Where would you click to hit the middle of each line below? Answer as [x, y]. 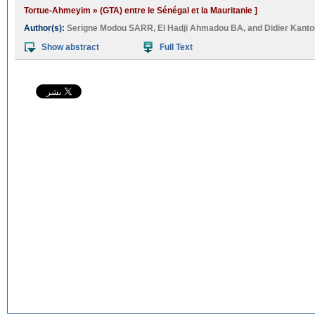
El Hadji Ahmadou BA [200, 28]
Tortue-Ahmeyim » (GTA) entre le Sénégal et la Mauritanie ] [141, 11]
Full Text [176, 47]
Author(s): [45, 28]
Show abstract [70, 47]
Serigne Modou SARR [110, 28]
